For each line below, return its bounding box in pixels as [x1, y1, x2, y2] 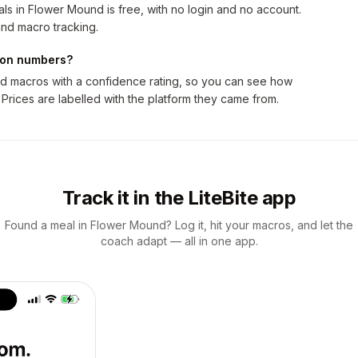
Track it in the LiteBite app [62, 186, 296, 209]
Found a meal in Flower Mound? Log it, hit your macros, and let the [5, 218, 353, 232]
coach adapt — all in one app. [100, 234, 258, 248]
